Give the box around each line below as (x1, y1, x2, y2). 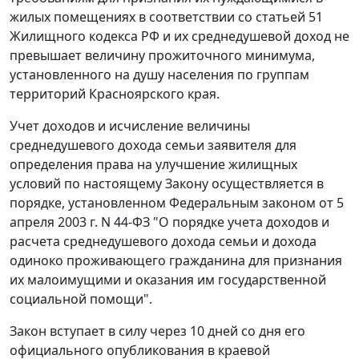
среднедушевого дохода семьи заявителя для (10, 135, 296, 154)
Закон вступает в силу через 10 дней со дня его (10, 321, 305, 340)
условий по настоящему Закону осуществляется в (10, 174, 324, 192)
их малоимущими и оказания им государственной (10, 270, 326, 288)
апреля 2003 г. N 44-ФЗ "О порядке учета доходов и (10, 212, 329, 231)
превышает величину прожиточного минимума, (10, 46, 315, 64)
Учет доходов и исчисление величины (10, 116, 250, 135)
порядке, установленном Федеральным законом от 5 (10, 193, 344, 212)
